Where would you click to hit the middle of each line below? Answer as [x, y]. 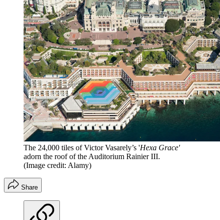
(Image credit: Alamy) [57, 165]
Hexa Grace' [160, 148]
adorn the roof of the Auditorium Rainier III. [92, 157]
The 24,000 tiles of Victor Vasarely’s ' [82, 148]
